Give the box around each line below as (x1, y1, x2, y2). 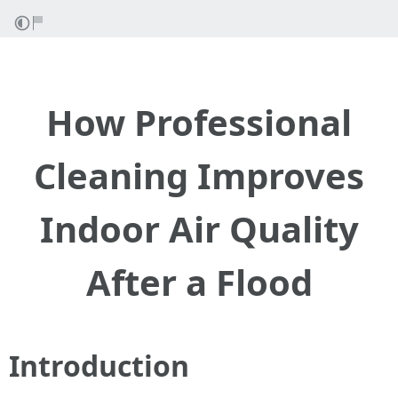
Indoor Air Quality (39, 204, 359, 253)
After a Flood (85, 258, 313, 306)
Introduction (9, 346, 189, 385)
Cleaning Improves (34, 151, 364, 200)
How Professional (46, 98, 352, 147)
